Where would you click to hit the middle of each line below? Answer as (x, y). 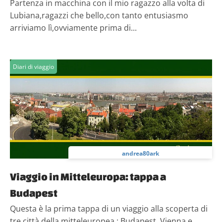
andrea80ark (140, 153)
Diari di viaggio (33, 67)
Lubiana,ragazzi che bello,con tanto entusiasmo (99, 15)
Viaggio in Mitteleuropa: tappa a (88, 176)
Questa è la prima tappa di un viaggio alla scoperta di (109, 209)
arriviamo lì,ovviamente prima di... (73, 28)
